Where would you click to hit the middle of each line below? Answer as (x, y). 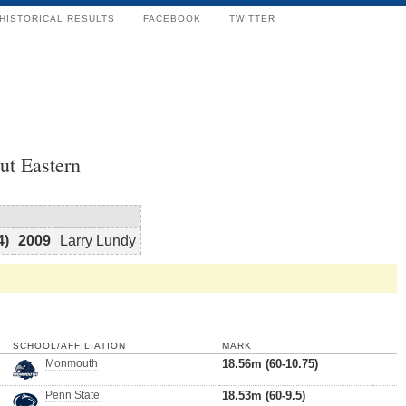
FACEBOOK (172, 19)
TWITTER (252, 19)
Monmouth (72, 363)
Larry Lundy (98, 241)
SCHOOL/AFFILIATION (69, 346)
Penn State (72, 395)
